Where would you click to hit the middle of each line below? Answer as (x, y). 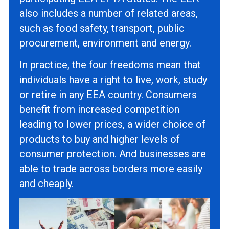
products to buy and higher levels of (99, 139)
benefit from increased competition (99, 109)
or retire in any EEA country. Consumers (108, 94)
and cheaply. (46, 183)
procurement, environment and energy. (106, 43)
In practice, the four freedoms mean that (110, 65)
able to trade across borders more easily (111, 168)
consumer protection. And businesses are (112, 154)
